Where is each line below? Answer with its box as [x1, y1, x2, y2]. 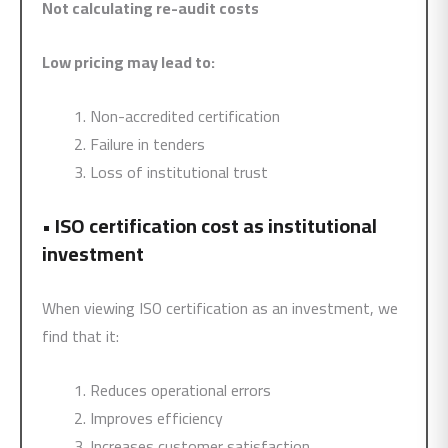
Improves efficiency [90, 403, 223, 433]
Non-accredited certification [90, 101, 280, 131]
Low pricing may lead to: [42, 47, 215, 77]
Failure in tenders [90, 129, 205, 159]
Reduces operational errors [90, 375, 271, 405]
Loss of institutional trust [90, 157, 268, 187]
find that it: [42, 321, 119, 351]
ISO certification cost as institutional [55, 207, 377, 244]
